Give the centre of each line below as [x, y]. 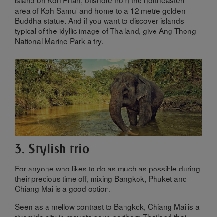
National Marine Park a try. [59, 41]
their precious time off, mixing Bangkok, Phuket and [101, 178]
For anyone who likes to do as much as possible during [108, 168]
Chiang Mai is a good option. [63, 189]
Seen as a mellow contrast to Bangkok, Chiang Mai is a [108, 206]
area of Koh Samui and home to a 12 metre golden [101, 10]
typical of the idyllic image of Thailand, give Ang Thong [106, 31]
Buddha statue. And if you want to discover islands [100, 21]
